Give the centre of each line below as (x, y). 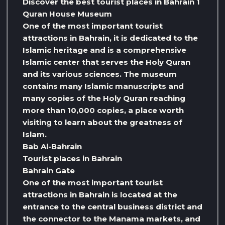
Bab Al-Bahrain (52, 147)
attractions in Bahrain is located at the (100, 195)
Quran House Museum (67, 14)
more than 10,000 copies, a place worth (103, 110)
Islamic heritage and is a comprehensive (104, 50)
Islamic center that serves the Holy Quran (106, 62)
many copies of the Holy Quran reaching (104, 98)
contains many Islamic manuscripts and (103, 86)
